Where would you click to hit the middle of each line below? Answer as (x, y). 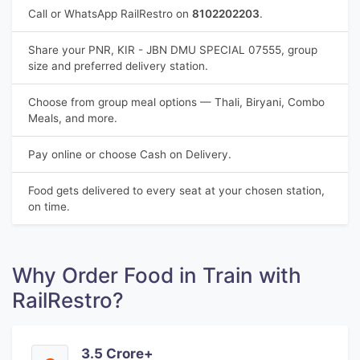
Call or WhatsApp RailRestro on (110, 14)
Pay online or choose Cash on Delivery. (130, 154)
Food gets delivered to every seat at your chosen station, (176, 190)
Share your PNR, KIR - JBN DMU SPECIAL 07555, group (173, 50)
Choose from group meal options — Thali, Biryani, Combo (176, 102)
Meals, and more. (73, 118)
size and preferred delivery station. (118, 66)
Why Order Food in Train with (157, 275)
